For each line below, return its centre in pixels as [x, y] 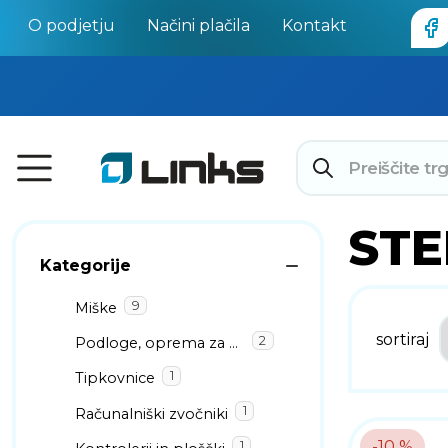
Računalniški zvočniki [151, 413]
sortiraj [402, 339]
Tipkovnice [114, 378]
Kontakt [314, 25]
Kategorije [85, 265]
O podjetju [71, 25]
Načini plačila [198, 25]
